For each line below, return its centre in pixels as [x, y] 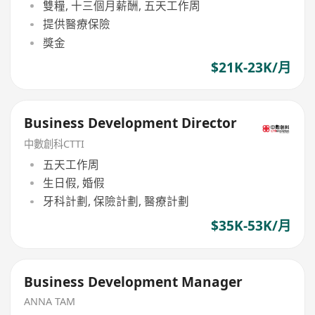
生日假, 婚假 [73, 182]
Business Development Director [131, 123]
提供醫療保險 [76, 24]
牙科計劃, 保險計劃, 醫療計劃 [116, 201]
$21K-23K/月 [251, 67]
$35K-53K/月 [251, 226]
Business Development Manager [134, 282]
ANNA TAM [50, 301]
